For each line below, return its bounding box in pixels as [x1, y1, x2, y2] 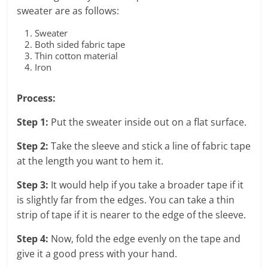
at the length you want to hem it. [17, 154, 164, 167]
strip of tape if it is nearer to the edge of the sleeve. [17, 208, 246, 221]
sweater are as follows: [17, 4, 120, 17]
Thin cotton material [35, 49, 118, 62]
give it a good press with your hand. [17, 246, 178, 260]
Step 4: [17, 232, 49, 245]
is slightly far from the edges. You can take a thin [17, 193, 235, 206]
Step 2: [17, 139, 49, 153]
